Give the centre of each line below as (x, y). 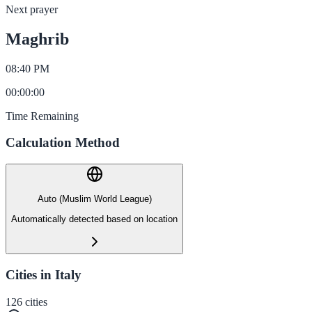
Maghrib (37, 39)
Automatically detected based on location (94, 219)
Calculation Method (63, 143)
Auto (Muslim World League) (94, 199)
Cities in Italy (44, 274)
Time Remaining (42, 116)
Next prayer (32, 9)
